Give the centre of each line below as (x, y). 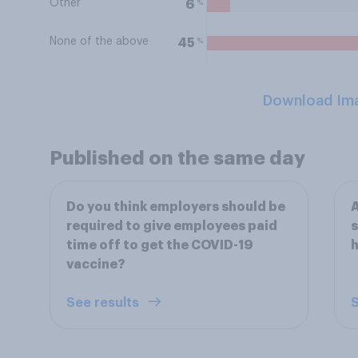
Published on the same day (177, 158)
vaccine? (96, 265)
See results (104, 303)
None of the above (99, 42)
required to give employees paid (172, 226)
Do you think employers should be (176, 207)
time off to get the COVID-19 (160, 245)
